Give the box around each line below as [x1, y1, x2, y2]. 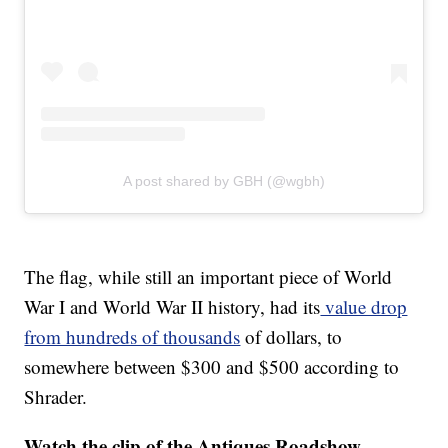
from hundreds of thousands [24, 323, 241, 349]
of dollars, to [240, 323, 343, 349]
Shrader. [24, 383, 88, 409]
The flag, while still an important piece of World [24, 263, 393, 289]
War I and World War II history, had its [24, 293, 321, 319]
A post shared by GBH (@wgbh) [123, 172, 325, 189]
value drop [320, 293, 408, 319]
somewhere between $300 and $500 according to [24, 353, 400, 379]
